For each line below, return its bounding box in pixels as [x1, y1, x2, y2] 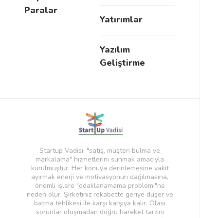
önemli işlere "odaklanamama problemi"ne [35, 181, 165, 191]
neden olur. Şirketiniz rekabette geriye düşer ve [26, 190, 173, 200]
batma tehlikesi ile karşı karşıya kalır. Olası [34, 199, 165, 208]
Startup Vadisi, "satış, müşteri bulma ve [39, 146, 160, 156]
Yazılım [100, 44, 130, 55]
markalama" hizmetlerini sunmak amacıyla [36, 155, 164, 164]
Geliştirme [100, 57, 145, 69]
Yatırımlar [100, 14, 143, 25]
